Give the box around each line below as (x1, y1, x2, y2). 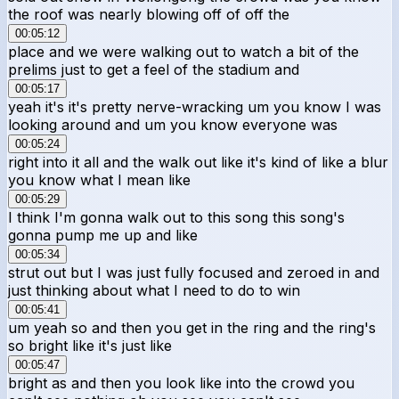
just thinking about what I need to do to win (8, 281, 300, 299)
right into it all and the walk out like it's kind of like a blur (8, 152, 388, 171)
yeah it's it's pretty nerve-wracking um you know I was (8, 97, 381, 116)
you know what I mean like (8, 170, 191, 189)
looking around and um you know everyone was (8, 115, 338, 134)
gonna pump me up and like (8, 225, 198, 244)
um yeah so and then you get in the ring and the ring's (8, 318, 376, 337)
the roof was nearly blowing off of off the (8, 4, 289, 23)
